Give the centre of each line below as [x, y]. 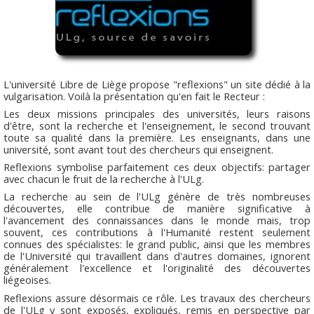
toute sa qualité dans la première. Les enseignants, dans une [157, 138]
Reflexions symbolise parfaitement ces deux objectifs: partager [157, 167]
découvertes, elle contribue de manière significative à [157, 209]
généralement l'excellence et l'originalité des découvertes [157, 268]
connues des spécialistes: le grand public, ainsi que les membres [157, 244]
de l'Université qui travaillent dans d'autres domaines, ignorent [157, 256]
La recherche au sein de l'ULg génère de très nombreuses [157, 197]
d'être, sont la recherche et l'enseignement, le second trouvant [157, 126]
